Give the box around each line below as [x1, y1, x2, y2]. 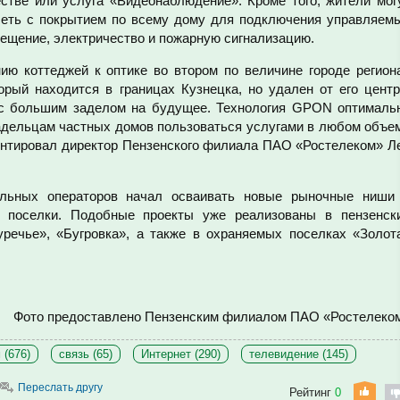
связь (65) [59, 347, 112, 361]
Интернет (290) [141, 347, 221, 361]
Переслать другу [18, 381, 103, 394]
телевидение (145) [249, 347, 348, 361]
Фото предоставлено [13, 309, 145, 324]
